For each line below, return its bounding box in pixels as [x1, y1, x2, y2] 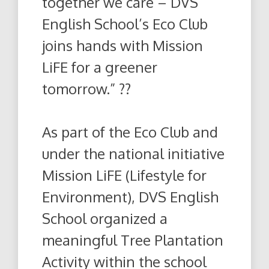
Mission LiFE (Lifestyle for [42, 165, 207, 184]
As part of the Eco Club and [42, 122, 218, 141]
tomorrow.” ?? [42, 79, 131, 98]
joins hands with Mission [42, 35, 203, 55]
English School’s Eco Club [42, 14, 208, 33]
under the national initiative [42, 144, 225, 163]
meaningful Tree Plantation [42, 230, 223, 249]
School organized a [42, 208, 168, 228]
